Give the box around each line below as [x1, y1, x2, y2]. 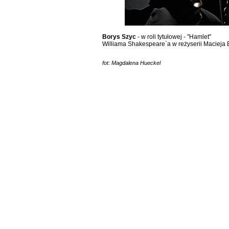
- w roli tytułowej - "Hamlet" [136, 33, 211, 40]
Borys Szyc [102, 33, 136, 40]
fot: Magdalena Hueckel [102, 60, 161, 66]
